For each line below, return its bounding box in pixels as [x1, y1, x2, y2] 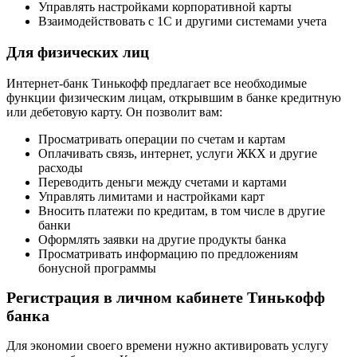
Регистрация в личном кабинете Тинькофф [6, 288, 325, 307]
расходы [38, 160, 83, 175]
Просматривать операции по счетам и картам [38, 131, 285, 146]
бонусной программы [38, 261, 156, 275]
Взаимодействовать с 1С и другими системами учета [38, 14, 327, 29]
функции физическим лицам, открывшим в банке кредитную [6, 90, 341, 104]
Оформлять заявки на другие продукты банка [38, 232, 286, 246]
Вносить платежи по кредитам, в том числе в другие [38, 203, 325, 218]
